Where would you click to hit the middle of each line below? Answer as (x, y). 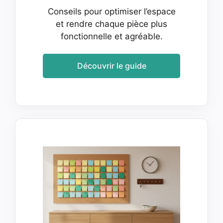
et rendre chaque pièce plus (111, 24)
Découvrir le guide (111, 65)
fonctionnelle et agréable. (111, 37)
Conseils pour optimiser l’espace (111, 12)
